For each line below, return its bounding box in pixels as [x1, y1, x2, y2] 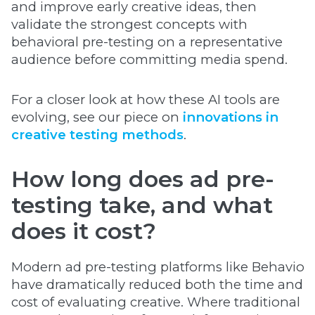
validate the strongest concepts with [11, 16, 247, 32]
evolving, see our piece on [11, 109, 183, 125]
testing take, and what [11, 191, 273, 219]
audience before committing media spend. [11, 51, 291, 67]
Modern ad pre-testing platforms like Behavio [11, 259, 304, 275]
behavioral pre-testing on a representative [11, 34, 283, 50]
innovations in [183, 109, 278, 125]
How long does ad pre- [11, 165, 274, 193]
